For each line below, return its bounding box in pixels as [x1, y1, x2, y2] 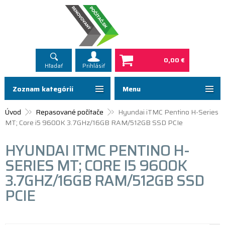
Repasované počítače [36, 106, 103, 118]
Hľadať [45, 62, 63, 70]
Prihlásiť [82, 62, 105, 70]
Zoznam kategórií [12, 83, 73, 94]
